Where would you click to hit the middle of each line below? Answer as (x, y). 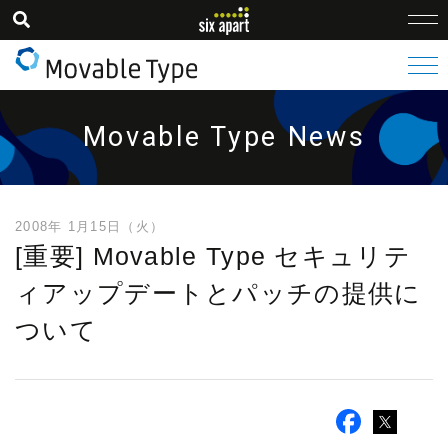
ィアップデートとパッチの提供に (218, 293)
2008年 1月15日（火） (90, 226)
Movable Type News (224, 137)
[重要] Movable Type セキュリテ (213, 256)
